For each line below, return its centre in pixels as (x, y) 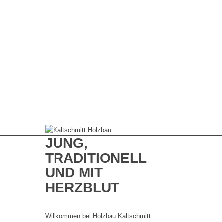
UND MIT (74, 173)
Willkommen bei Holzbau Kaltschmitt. (99, 216)
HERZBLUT (82, 188)
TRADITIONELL (95, 158)
